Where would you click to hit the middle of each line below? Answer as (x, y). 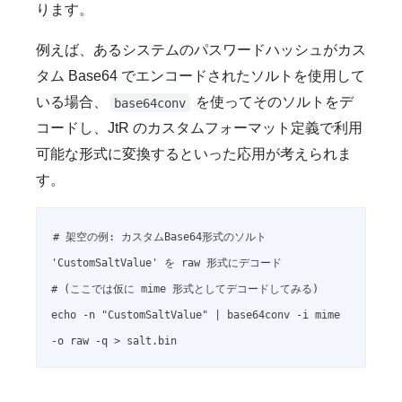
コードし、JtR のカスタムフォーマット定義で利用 (199, 128)
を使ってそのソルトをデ (273, 102)
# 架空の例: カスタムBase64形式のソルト (160, 237)
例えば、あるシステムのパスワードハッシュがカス (201, 50)
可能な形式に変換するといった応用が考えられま (194, 154)
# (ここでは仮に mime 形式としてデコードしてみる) (185, 289)
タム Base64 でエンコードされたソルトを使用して (201, 76)
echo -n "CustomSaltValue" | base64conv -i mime (196, 315)
